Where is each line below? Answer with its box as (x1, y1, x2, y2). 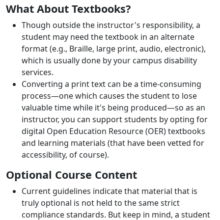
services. (22, 67, 54, 78)
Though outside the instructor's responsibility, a (22, 20, 200, 30)
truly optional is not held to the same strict (22, 197, 180, 208)
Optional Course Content (6, 167, 137, 182)
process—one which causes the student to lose (22, 90, 197, 101)
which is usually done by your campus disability (22, 55, 197, 66)
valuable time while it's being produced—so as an (22, 102, 205, 113)
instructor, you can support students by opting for (22, 114, 208, 125)
